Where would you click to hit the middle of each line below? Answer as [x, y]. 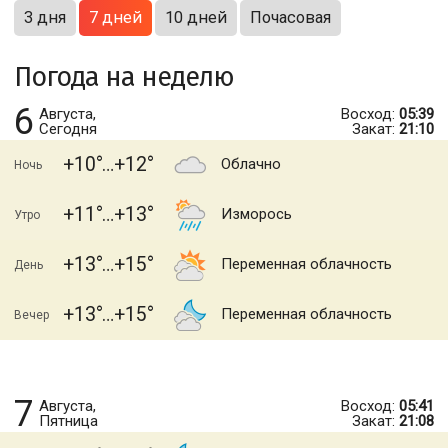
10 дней [196, 17]
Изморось [256, 214]
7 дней [115, 17]
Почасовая [290, 17]
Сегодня [68, 129]
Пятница [68, 421]
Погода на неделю [124, 77]
